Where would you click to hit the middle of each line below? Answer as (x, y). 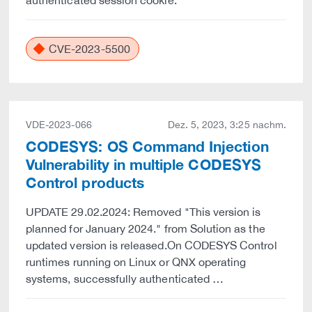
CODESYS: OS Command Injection (147, 147)
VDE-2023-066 (59, 125)
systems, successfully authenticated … (125, 279)
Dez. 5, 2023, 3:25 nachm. (227, 125)
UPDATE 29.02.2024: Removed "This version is (143, 212)
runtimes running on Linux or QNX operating (136, 262)
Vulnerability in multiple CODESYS (143, 165)
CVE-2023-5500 (88, 49)
